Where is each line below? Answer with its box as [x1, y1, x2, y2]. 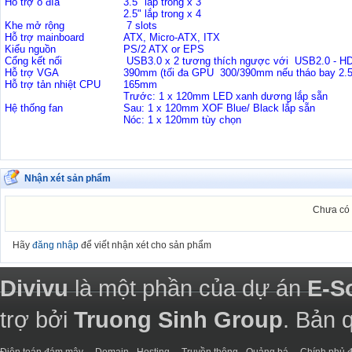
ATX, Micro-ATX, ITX [123, 31, 220, 43]
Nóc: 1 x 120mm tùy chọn [123, 114, 241, 126]
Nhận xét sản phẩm [24, 173, 111, 184]
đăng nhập [32, 240, 79, 251]
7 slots [123, 20, 157, 31]
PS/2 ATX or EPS [123, 43, 204, 55]
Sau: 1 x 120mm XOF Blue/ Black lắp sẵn [123, 102, 318, 114]
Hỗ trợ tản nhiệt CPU [5, 79, 101, 90]
